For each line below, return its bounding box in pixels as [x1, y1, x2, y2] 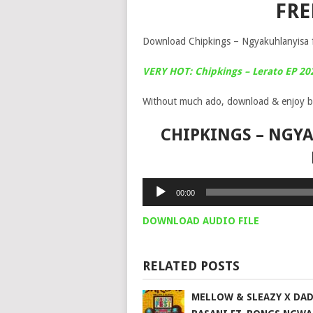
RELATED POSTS [142, 259, 240, 273]
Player [141, 196, 168, 207]
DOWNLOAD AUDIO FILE [142, 215, 259, 226]
